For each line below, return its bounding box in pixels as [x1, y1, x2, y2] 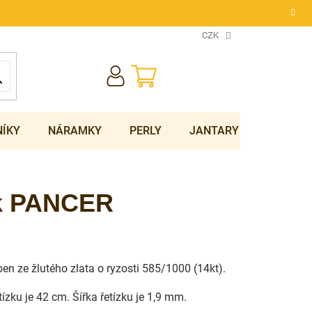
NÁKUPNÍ [142, 63, 189, 77]
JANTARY [189, 124, 239, 137]
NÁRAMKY [48, 124, 102, 137]
